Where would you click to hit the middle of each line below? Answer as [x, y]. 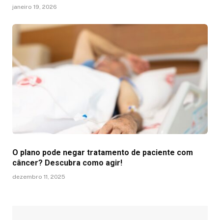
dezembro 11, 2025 [39, 177]
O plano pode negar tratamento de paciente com [103, 152]
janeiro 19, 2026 [35, 7]
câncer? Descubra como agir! [67, 163]
